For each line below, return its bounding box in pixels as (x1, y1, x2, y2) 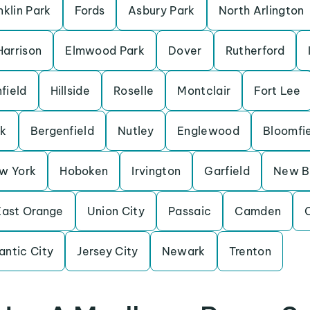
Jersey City (77, 244, 138, 258)
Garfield (204, 164, 250, 178)
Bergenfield (30, 124, 95, 138)
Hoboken (60, 164, 109, 178)
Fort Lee (254, 84, 301, 98)
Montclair (177, 84, 231, 98)
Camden (235, 204, 282, 218)
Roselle (113, 84, 154, 98)
